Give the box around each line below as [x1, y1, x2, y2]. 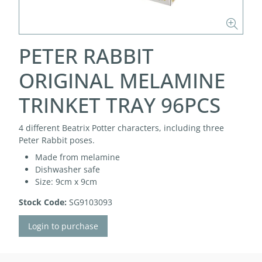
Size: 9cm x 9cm [35, 176, 97, 187]
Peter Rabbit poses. [19, 135, 95, 146]
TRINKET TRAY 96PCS [19, 91, 220, 119]
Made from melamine [35, 151, 120, 163]
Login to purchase [28, 220, 98, 232]
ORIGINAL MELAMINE [19, 67, 225, 94]
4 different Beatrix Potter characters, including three [19, 122, 224, 133]
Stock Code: [19, 196, 67, 208]
